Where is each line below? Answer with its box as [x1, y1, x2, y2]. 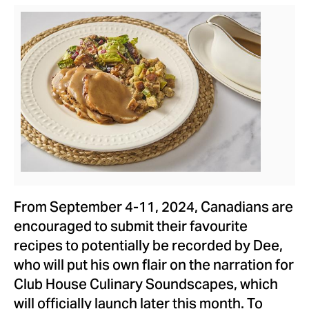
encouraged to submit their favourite [14, 213, 248, 243]
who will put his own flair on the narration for [14, 252, 294, 282]
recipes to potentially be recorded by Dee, [14, 232, 283, 263]
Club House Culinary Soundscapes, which [14, 271, 278, 301]
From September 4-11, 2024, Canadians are [14, 194, 293, 224]
